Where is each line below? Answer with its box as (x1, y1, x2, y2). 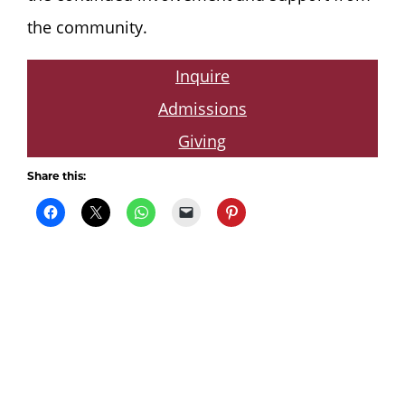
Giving (178, 129, 227, 152)
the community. (26, 15, 152, 38)
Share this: (26, 168, 86, 183)
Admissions (157, 97, 247, 119)
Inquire (174, 64, 230, 87)
